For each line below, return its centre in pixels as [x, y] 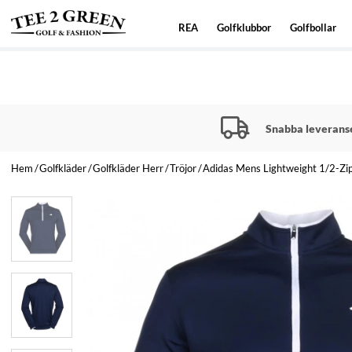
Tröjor [183, 168]
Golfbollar [313, 27]
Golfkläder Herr [128, 168]
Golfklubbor [244, 27]
